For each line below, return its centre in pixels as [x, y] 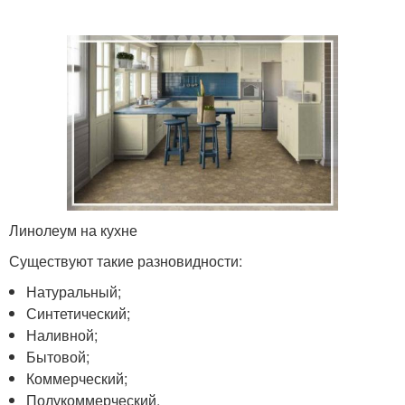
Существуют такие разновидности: [126, 260]
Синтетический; [79, 313]
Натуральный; [74, 291]
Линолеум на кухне [73, 230]
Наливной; [62, 334]
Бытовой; [58, 356]
